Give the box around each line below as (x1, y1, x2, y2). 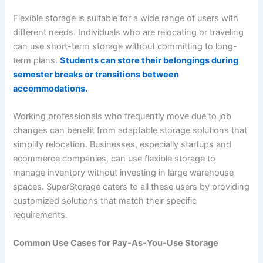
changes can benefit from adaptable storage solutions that (13, 125, 248, 136)
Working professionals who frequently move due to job (13, 111, 232, 122)
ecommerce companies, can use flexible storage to (13, 153, 216, 164)
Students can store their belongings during (60, 55, 239, 66)
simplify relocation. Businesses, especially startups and (13, 139, 232, 150)
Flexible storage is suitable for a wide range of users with (13, 13, 239, 24)
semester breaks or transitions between (13, 69, 180, 80)
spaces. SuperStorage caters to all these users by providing (13, 181, 250, 193)
